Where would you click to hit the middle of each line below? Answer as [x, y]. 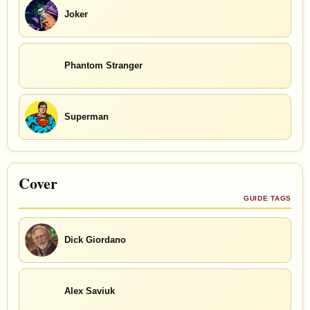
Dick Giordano [95, 240]
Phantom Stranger [103, 66]
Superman [86, 117]
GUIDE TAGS [267, 198]
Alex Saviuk [90, 291]
